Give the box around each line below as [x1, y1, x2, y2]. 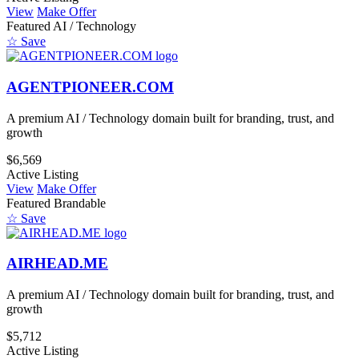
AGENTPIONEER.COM [6, 78, 174, 95]
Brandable [54, 196, 106, 210]
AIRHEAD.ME [6, 255, 108, 272]
